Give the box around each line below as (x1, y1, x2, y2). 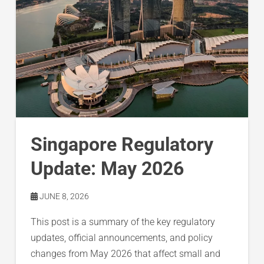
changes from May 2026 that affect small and (30, 247, 220, 259)
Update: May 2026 (30, 157, 184, 180)
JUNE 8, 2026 (37, 191, 89, 201)
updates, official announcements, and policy (30, 232, 213, 243)
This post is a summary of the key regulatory (30, 216, 215, 227)
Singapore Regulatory (30, 133, 213, 156)
